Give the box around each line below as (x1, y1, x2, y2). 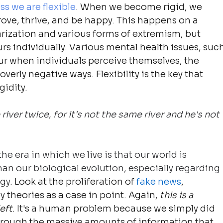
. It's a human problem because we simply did (12, 203, 218, 214)
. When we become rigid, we (76, 1, 205, 12)
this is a (160, 189, 196, 201)
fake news (136, 176, 182, 187)
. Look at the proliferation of (10, 176, 137, 187)
